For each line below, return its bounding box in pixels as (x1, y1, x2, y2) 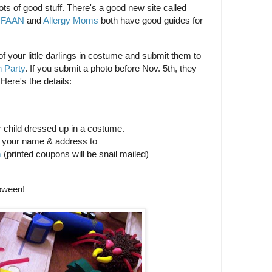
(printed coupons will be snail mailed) (1, 149, 149, 160)
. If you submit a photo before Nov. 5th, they (25, 63, 197, 73)
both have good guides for (98, 15, 203, 26)
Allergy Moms (43, 15, 98, 26)
